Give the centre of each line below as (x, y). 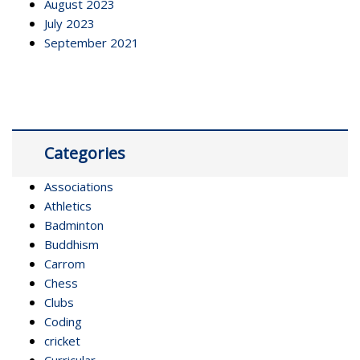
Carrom (65, 263)
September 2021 (92, 42)
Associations (79, 186)
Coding (63, 321)
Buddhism (72, 244)
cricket (62, 340)
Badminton (74, 225)
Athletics (68, 205)
